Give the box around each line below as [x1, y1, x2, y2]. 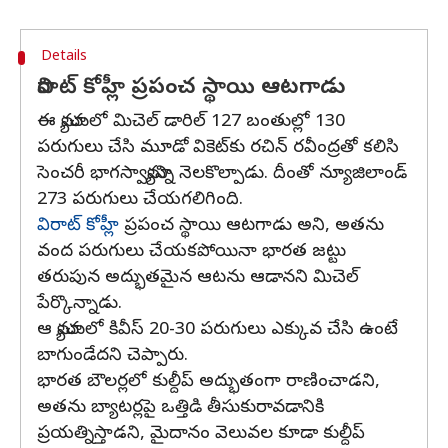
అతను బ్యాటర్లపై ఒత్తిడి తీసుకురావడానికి [37, 396, 324, 421]
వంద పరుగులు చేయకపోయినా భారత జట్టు [37, 240, 346, 265]
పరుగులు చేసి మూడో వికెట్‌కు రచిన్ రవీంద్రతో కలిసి [37, 136, 399, 161]
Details [40, 48, 87, 67]
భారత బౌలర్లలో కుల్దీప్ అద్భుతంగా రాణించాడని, [37, 370, 380, 395]
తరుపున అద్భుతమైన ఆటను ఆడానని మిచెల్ [37, 266, 359, 291]
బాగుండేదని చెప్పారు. [37, 344, 188, 369]
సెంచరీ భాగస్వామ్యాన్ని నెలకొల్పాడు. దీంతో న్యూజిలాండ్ [37, 162, 407, 187]
